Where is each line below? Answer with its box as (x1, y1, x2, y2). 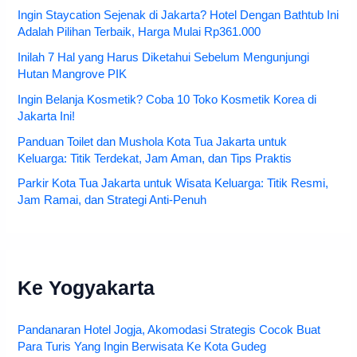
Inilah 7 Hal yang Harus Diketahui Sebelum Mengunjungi (18, 50, 310, 64)
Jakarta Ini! (18, 109, 76, 123)
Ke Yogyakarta (18, 277, 155, 299)
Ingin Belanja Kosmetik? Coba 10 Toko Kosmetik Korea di (18, 92, 317, 106)
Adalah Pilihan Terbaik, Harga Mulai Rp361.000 (18, 25, 261, 38)
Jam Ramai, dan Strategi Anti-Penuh (18, 194, 207, 207)
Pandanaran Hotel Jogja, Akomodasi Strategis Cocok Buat (18, 324, 321, 337)
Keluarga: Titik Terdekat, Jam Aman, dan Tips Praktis (18, 151, 292, 165)
